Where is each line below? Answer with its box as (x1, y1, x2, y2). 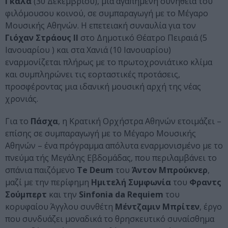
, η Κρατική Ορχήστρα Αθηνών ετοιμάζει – (58, 116, 221, 127)
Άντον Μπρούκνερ (132, 164, 208, 176)
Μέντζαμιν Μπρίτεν (115, 201, 199, 213)
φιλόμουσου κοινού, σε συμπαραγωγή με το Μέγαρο (5, 8, 208, 19)
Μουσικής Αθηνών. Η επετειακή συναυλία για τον (5, 20, 196, 32)
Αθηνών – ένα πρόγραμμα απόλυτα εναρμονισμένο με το (5, 140, 223, 152)
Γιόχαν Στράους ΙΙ (5, 32, 78, 44)
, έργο (199, 201, 222, 213)
